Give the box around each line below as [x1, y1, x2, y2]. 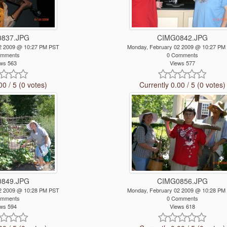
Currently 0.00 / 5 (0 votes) [139, 80, 225, 90]
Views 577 [169, 59, 195, 67]
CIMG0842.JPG [157, 32, 208, 43]
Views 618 [169, 202, 195, 211]
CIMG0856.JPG [157, 176, 208, 186]
